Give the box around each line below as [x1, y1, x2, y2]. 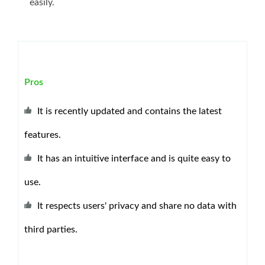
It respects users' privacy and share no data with [37, 201, 237, 211]
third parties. [24, 224, 77, 234]
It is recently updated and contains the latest [37, 106, 222, 116]
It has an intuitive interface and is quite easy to [37, 153, 231, 163]
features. [24, 130, 61, 140]
